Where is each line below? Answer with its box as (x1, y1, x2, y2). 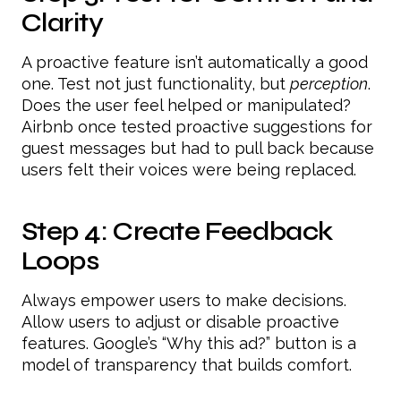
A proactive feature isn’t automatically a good (21, 52, 368, 72)
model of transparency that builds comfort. (21, 354, 352, 374)
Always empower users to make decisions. (21, 290, 346, 310)
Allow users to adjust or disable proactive (21, 311, 339, 331)
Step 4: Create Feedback (21, 215, 333, 247)
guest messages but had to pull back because (21, 138, 374, 158)
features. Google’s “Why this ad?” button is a (21, 333, 356, 353)
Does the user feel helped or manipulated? (21, 95, 351, 115)
